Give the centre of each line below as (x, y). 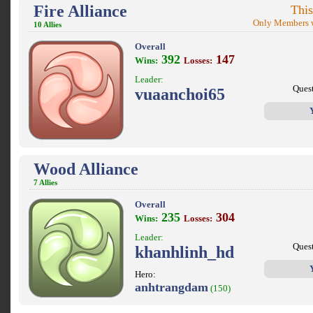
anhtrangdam (172, 287)
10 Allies (48, 25)
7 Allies (45, 183)
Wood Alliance (86, 169)
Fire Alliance (80, 11)
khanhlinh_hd (184, 252)
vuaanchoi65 (180, 94)
